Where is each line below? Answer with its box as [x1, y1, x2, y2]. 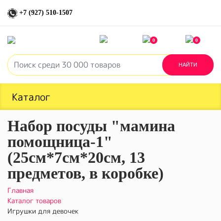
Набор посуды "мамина [7, 116, 175, 135]
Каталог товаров [7, 195, 61, 205]
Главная [7, 185, 34, 195]
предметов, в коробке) [7, 164, 164, 182]
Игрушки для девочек [7, 206, 78, 216]
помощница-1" [7, 132, 112, 150]
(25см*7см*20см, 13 [7, 148, 145, 166]
